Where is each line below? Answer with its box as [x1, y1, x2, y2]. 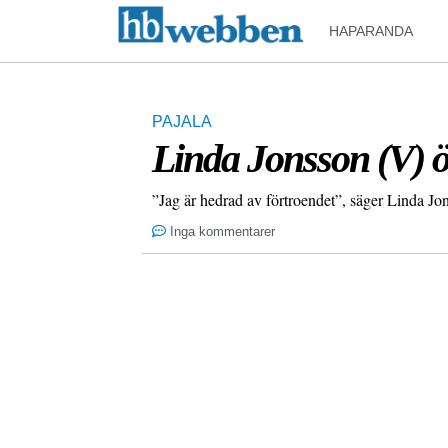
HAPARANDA [329, 23, 414, 39]
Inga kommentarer [170, 224, 275, 239]
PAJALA [152, 113, 212, 130]
